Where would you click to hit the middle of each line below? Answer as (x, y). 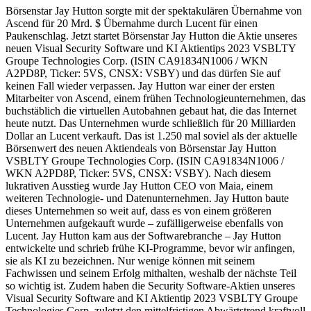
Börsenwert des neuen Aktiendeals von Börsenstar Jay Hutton (141, 148)
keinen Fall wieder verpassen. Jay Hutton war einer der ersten (140, 85)
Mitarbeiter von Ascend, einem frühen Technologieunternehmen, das (155, 98)
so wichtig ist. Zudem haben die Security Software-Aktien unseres (150, 285)
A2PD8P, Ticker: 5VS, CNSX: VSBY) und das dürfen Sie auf (143, 73)
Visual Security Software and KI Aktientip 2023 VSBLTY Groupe (152, 298)
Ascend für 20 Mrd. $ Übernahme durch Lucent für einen (132, 23)
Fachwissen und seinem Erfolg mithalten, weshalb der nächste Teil (151, 273)
